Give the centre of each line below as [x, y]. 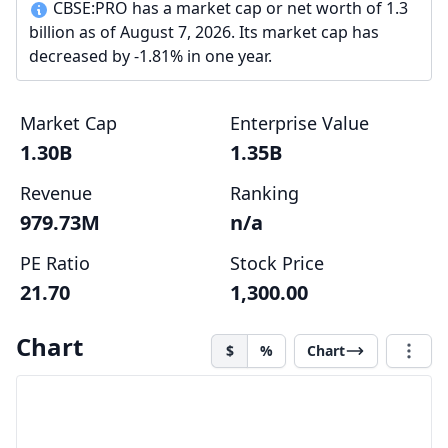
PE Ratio [55, 263]
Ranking [264, 193]
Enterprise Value [299, 123]
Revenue [56, 193]
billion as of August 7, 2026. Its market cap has [204, 32]
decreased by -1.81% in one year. [150, 56]
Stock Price [277, 263]
